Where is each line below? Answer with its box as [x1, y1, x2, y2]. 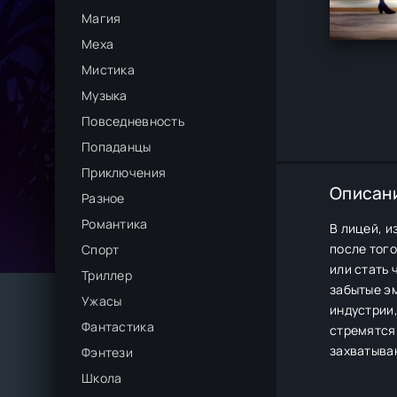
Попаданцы [82, 138, 152, 155]
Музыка [82, 87, 128, 104]
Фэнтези [82, 344, 133, 361]
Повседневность [82, 113, 184, 129]
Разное [82, 190, 125, 206]
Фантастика [82, 318, 154, 335]
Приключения [82, 164, 167, 181]
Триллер [82, 267, 132, 284]
